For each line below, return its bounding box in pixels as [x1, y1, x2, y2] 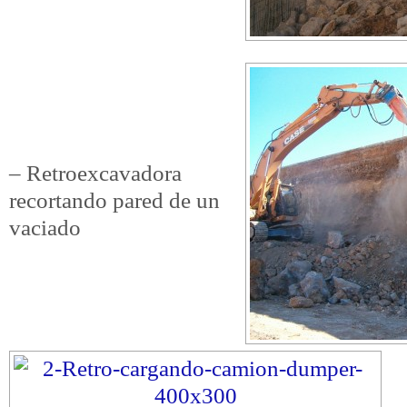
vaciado [9, 215, 81, 240]
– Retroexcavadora [9, 161, 182, 185]
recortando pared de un [9, 188, 220, 213]
